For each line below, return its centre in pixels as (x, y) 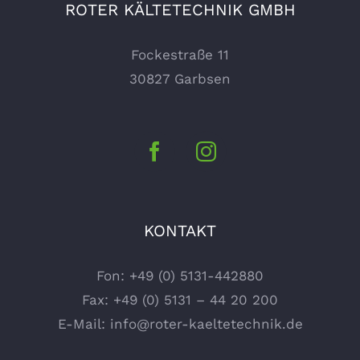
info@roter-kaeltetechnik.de (206, 323)
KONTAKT (180, 230)
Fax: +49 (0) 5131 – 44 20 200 (180, 299)
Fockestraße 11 (180, 54)
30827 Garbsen (180, 78)
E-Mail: (84, 323)
